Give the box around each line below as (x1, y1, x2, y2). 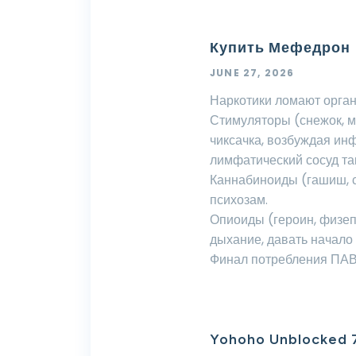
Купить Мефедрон (210, 39, 350, 56)
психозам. (210, 191, 268, 209)
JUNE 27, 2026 (210, 66, 295, 79)
